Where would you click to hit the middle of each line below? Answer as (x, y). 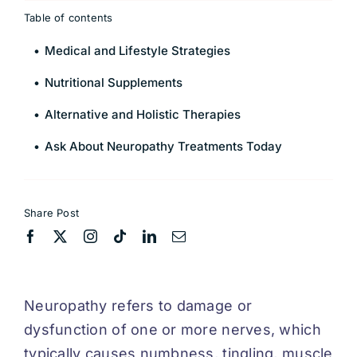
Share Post (51, 212)
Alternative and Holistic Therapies (143, 114)
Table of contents (69, 17)
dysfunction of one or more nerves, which (173, 329)
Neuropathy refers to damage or (138, 305)
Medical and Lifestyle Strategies (137, 50)
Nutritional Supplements (114, 82)
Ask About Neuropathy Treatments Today (163, 146)
